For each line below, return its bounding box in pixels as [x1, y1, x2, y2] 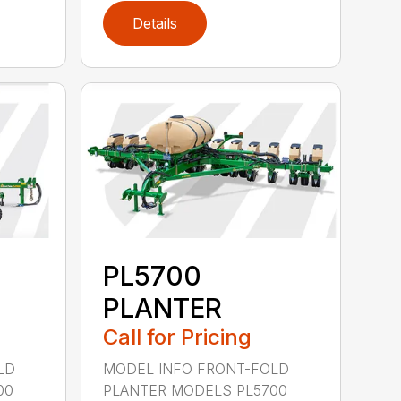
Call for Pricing [103, 323, 252, 350]
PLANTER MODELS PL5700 [103, 380, 288, 399]
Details [132, 13, 178, 32]
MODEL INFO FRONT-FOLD [103, 359, 290, 378]
